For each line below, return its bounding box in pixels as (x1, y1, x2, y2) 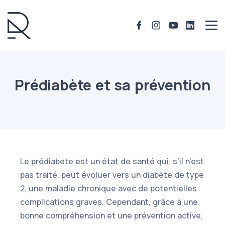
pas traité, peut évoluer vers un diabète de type (20, 169, 204, 180)
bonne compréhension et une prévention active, (20, 210, 203, 221)
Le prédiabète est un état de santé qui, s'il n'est (20, 156, 204, 167)
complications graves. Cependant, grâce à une (20, 196, 198, 207)
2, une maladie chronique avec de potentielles (20, 183, 197, 194)
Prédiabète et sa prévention (15, 75, 210, 95)
